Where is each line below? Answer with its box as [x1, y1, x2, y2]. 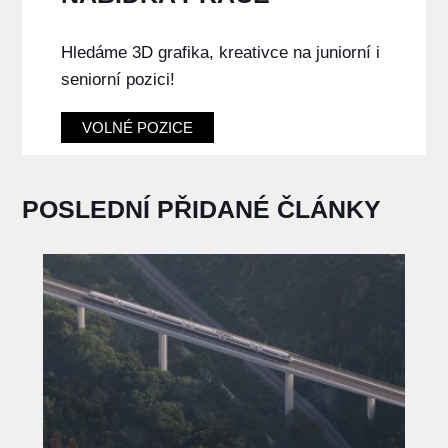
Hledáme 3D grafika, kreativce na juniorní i [60, 43, 380, 63]
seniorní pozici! [60, 70, 175, 90]
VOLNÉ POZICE [81, 119, 193, 137]
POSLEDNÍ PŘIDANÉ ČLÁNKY [22, 195, 382, 224]
